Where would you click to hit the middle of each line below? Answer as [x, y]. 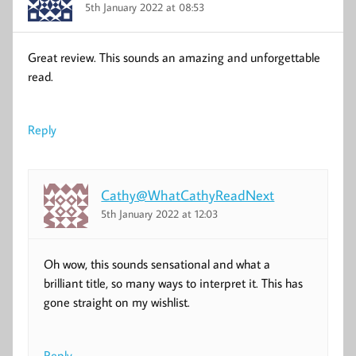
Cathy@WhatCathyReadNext [188, 195]
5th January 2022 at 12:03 [160, 214]
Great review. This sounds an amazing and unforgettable [174, 57]
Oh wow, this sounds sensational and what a [157, 263]
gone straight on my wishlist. [117, 302]
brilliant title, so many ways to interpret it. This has [174, 282]
